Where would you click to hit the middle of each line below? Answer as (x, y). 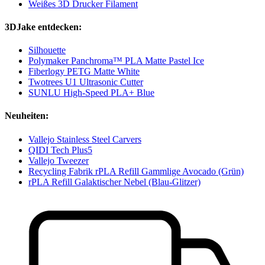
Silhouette (47, 50)
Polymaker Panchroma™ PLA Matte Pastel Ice (116, 61)
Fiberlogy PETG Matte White (84, 72)
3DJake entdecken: (43, 27)
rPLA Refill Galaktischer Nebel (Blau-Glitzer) (114, 182)
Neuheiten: (27, 116)
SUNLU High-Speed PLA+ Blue (91, 93)
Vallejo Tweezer (59, 160)
